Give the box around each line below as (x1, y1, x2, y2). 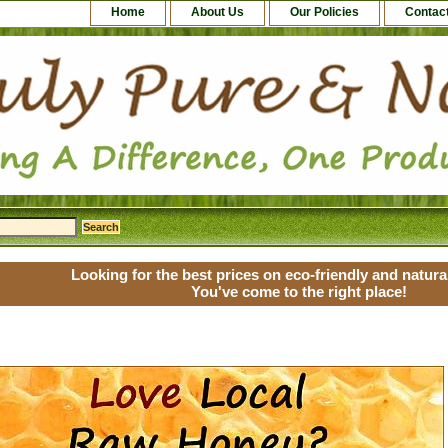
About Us (191, 5, 244, 19)
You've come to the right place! (191, 283, 407, 300)
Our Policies (290, 5, 359, 19)
